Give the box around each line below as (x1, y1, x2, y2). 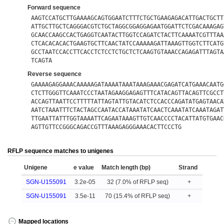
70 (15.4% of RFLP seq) (105, 192, 170, 199)
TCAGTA (31, 56, 52, 64)
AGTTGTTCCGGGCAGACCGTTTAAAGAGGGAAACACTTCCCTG (31, 123, 182, 130)
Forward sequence (27, 4, 80, 11)
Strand (178, 164, 197, 171)
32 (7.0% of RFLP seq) (106, 178, 168, 185)
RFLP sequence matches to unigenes (7, 147, 113, 154)
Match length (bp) (101, 164, 150, 171)
